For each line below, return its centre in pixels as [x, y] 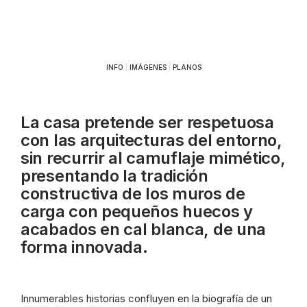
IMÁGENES [148, 67]
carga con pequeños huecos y [137, 211]
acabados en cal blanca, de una [144, 229]
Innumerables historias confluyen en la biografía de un [146, 298]
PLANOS [187, 67]
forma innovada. [84, 247]
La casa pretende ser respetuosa [147, 122]
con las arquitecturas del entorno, [151, 140]
